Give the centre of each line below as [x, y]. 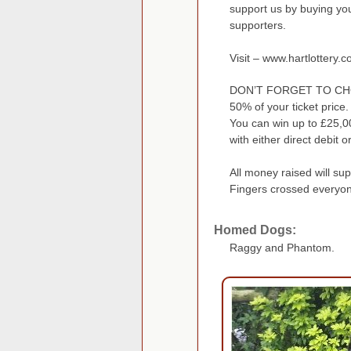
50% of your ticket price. [289, 107]
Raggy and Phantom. [282, 248]
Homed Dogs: [255, 230]
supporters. [258, 25]
